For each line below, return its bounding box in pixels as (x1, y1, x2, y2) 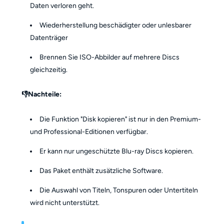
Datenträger (30, 33, 68, 42)
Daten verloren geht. (30, 1, 94, 10)
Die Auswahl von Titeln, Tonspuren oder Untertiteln (39, 185, 198, 194)
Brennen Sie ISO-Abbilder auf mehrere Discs (39, 52, 180, 61)
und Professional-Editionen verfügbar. (30, 127, 148, 136)
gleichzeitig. (30, 65, 68, 74)
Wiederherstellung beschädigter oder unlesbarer (39, 20, 192, 29)
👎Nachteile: (21, 90, 63, 99)
